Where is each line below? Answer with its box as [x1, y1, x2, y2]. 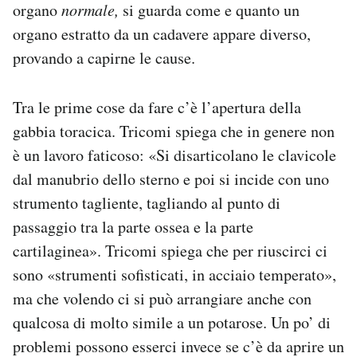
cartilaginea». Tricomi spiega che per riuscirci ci [13, 240, 328, 262]
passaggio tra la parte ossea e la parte [13, 216, 253, 238]
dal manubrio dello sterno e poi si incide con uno [13, 168, 329, 190]
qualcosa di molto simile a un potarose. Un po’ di [13, 312, 331, 334]
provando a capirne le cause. [13, 47, 195, 69]
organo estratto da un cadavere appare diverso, [13, 23, 311, 45]
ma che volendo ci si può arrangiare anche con [13, 288, 312, 310]
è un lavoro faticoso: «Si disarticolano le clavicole [13, 144, 336, 167]
